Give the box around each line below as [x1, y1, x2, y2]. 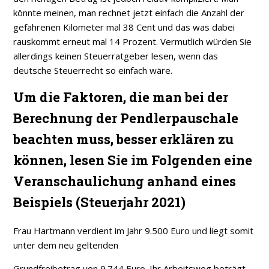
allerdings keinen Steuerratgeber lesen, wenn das [13, 50, 219, 62]
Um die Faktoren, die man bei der [13, 88, 229, 106]
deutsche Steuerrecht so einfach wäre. [13, 64, 173, 77]
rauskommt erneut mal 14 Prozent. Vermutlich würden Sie [13, 35, 252, 48]
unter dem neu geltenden [13, 239, 119, 252]
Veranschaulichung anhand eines [13, 172, 237, 190]
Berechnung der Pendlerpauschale [13, 109, 239, 127]
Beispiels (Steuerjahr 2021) [13, 193, 186, 211]
